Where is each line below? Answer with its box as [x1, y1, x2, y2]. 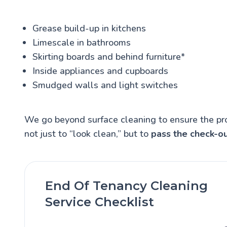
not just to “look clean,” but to [24, 128, 151, 140]
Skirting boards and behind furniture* [32, 51, 185, 63]
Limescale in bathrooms [32, 36, 131, 49]
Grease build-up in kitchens [32, 22, 146, 35]
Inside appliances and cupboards [32, 65, 168, 78]
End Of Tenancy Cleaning [45, 178, 208, 194]
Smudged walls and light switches [32, 79, 178, 92]
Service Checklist [45, 195, 154, 210]
